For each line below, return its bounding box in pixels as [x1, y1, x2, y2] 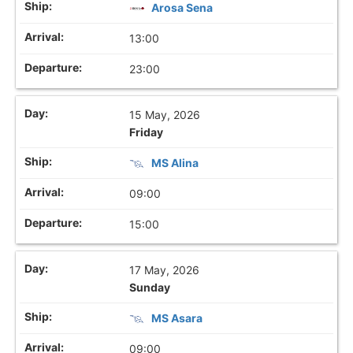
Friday [129, 124, 164, 139]
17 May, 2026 [129, 263, 200, 277]
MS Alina [151, 155, 199, 169]
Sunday [129, 281, 171, 295]
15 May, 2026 [129, 107, 201, 121]
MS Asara [151, 311, 203, 325]
